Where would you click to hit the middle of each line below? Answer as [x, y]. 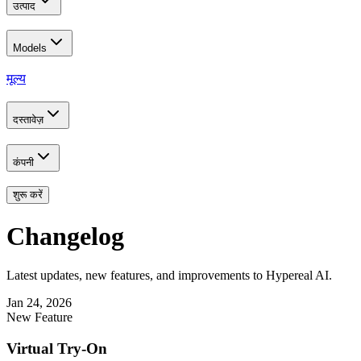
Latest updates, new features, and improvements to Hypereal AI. [169, 276]
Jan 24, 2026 [39, 303]
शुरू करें [28, 195]
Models [30, 48]
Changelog [65, 236]
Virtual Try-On [57, 348]
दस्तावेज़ [28, 119]
